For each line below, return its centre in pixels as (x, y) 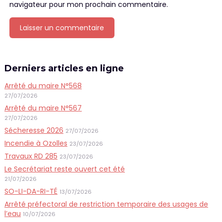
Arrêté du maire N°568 (43, 85)
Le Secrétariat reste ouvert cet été (64, 169)
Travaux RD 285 (31, 156)
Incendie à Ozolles (36, 143)
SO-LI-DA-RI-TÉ (31, 191)
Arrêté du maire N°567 (43, 108)
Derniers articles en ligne (64, 68)
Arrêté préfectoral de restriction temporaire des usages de (106, 204)
